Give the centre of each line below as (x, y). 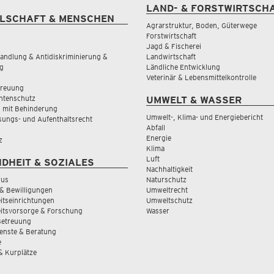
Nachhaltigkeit (169, 169)
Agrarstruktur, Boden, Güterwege (202, 25)
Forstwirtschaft (171, 35)
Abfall (156, 127)
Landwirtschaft (171, 56)
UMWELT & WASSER (194, 100)
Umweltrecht (167, 190)
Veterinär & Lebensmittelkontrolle (201, 77)
